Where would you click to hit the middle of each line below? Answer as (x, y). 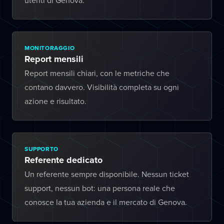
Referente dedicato (63, 160)
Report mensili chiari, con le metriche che (97, 73)
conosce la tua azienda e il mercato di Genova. (106, 202)
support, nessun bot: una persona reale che (100, 188)
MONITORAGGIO (50, 48)
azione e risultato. (55, 101)
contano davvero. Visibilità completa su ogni (102, 87)
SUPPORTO (41, 149)
